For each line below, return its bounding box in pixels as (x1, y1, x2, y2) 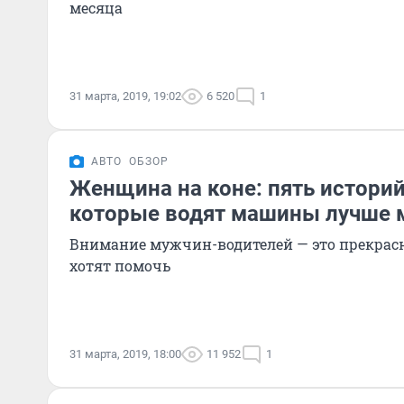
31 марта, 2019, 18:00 (69, 347, 181, 361)
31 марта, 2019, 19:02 (69, 89, 181, 103)
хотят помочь (69, 256, 170, 275)
